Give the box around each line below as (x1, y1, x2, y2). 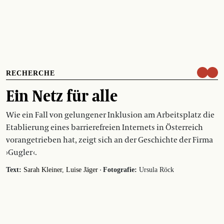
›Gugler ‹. (6, 147, 37, 157)
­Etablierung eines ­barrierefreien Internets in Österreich (6, 122, 203, 132)
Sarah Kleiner (23, 165, 62, 173)
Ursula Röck (137, 165, 174, 173)
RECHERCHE (6, 69, 55, 77)
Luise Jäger (66, 165, 98, 173)
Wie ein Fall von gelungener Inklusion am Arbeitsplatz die (6, 109, 214, 120)
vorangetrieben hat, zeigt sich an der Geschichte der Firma (6, 134, 213, 145)
